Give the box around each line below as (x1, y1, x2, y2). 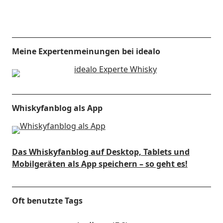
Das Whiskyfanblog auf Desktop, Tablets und (11, 146, 190, 157)
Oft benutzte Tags (11, 195, 83, 206)
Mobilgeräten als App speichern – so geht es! (11, 158, 188, 169)
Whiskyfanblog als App (11, 103, 103, 113)
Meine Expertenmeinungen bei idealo (11, 46, 160, 57)
